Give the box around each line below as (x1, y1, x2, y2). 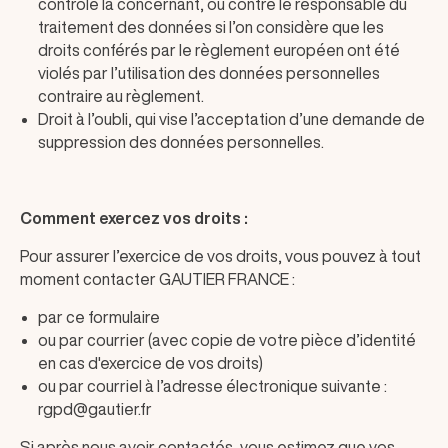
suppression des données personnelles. (38, 134, 324, 150)
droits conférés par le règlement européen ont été (38, 42, 400, 58)
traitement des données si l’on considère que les (38, 19, 384, 35)
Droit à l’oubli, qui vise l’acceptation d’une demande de (38, 111, 425, 127)
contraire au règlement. (38, 88, 204, 104)
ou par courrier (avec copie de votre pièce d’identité (38, 332, 416, 348)
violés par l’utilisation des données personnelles (38, 65, 380, 81)
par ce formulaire (38, 309, 160, 325)
